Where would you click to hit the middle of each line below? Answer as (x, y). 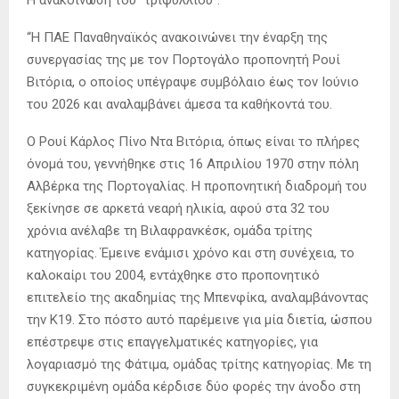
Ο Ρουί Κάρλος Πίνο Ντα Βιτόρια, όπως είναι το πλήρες (193, 141)
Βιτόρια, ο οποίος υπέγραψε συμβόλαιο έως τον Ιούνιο (193, 81)
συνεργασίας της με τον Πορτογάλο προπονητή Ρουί (183, 59)
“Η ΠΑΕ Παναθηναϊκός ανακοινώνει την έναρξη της (177, 37)
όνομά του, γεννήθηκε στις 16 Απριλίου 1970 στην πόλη (193, 163)
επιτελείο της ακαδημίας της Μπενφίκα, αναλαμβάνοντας (198, 297)
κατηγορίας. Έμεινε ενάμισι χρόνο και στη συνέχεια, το (191, 252)
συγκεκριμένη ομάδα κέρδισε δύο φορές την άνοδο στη (194, 386)
